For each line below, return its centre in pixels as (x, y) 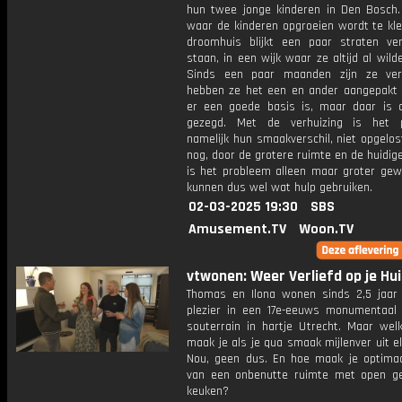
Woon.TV (326, 229)
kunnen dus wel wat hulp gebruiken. (280, 188)
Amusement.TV (237, 229)
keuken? (208, 391)
